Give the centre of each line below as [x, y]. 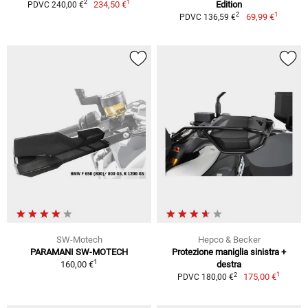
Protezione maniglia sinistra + [229, 252]
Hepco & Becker [229, 240]
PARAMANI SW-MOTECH [79, 252]
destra [229, 265]
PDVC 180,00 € [205, 277]
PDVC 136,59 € [208, 17]
